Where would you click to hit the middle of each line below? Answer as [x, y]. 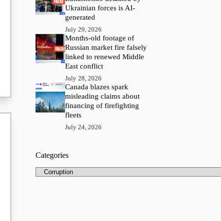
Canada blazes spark [97, 87]
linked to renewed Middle [105, 57]
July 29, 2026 [84, 30]
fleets [74, 115]
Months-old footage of [100, 38]
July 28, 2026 [84, 78]
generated [80, 18]
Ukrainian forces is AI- [100, 8]
